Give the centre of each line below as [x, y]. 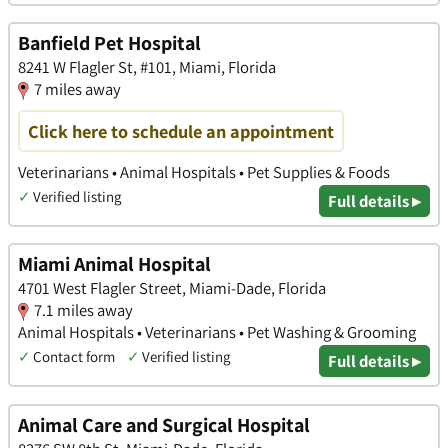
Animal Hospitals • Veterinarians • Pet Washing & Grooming [217, 332]
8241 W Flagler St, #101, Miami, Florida [147, 67]
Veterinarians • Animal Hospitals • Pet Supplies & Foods [204, 171]
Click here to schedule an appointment [181, 130]
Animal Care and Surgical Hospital [164, 424]
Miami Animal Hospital [114, 264]
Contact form [74, 357]
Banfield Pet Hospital [109, 43]
